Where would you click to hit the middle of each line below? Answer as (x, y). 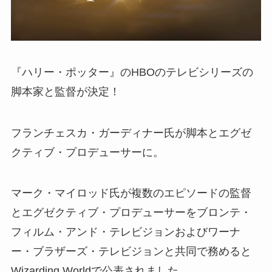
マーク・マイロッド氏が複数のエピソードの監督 (131, 193)
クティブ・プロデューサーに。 (87, 152)
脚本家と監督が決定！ (65, 91)
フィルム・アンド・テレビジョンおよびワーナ (125, 232)
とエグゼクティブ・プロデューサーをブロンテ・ (131, 213)
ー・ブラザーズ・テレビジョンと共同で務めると (131, 252)
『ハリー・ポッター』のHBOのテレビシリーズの (132, 72)
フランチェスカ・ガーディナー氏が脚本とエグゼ (131, 133)
